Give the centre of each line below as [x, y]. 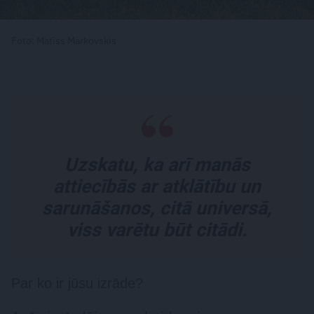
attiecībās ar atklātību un [157, 186]
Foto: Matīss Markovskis [64, 41]
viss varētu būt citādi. [157, 230]
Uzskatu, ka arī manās [157, 165]
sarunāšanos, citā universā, [157, 208]
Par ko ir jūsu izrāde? [79, 284]
